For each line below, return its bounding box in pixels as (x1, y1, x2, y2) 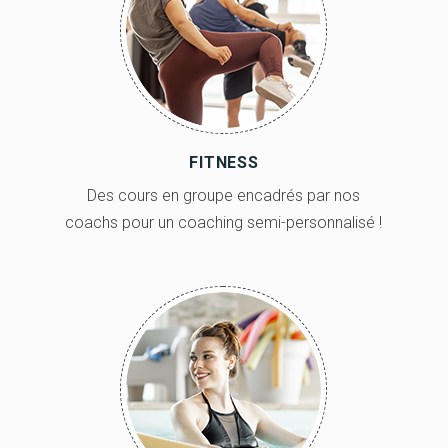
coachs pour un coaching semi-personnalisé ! (65, 212, 383, 232)
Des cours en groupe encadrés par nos (87, 185, 361, 205)
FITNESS (189, 152, 259, 172)
